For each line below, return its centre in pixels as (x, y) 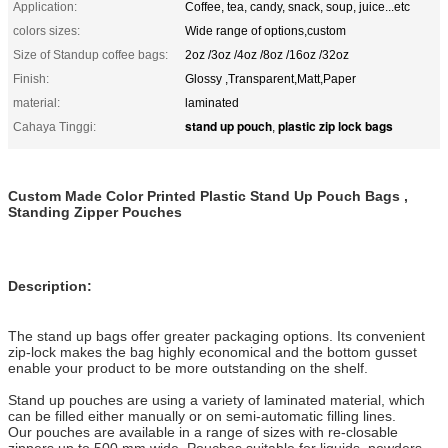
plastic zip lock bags (335, 125)
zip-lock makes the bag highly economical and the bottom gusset (212, 351)
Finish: (31, 78)
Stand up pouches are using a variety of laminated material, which (216, 399)
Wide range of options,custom (265, 30)
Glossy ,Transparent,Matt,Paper (270, 78)
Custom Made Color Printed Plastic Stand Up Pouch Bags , (208, 195)
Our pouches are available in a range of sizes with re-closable (203, 431)
